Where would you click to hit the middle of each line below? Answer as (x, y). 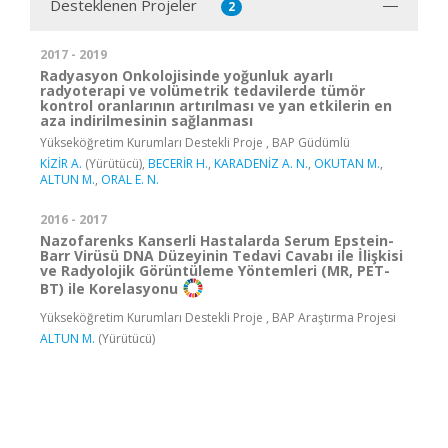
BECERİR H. (178, 164)
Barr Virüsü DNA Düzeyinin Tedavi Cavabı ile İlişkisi (221, 256)
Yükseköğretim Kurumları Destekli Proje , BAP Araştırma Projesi (218, 318)
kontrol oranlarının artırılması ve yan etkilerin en (216, 106)
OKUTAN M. (347, 164)
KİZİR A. (61, 164)
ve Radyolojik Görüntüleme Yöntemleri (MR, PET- (215, 271)
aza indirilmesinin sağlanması (146, 121)
